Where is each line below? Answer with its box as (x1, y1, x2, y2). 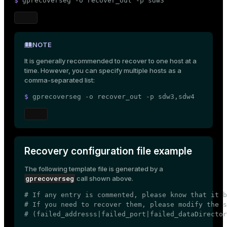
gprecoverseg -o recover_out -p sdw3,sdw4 (32, 93, 195, 101)
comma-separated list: (24, 76, 95, 85)
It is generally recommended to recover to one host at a (24, 57, 197, 65)
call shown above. (75, 174, 133, 183)
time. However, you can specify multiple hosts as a (24, 66, 181, 75)
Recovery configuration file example (24, 145, 192, 158)
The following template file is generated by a (24, 165, 163, 173)
